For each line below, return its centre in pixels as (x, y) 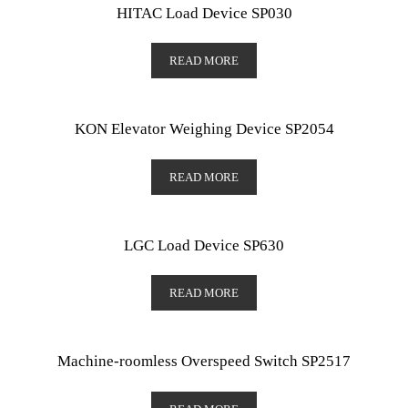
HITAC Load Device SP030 (204, 13)
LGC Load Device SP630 (204, 245)
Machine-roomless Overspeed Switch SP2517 (204, 362)
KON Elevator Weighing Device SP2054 (204, 129)
